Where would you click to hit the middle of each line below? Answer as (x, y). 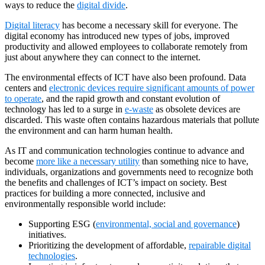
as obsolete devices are (197, 109)
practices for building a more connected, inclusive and (105, 193)
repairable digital (220, 245)
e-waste (139, 109)
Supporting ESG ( (62, 224)
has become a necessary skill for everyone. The (149, 25)
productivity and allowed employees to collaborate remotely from (126, 46)
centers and (27, 88)
